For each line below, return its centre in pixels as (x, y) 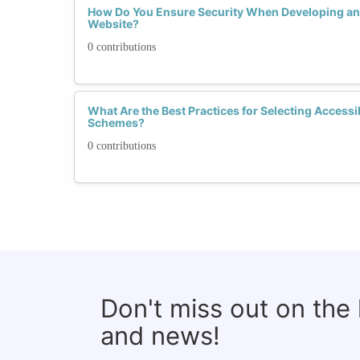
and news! (160, 335)
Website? (113, 23)
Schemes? (116, 122)
